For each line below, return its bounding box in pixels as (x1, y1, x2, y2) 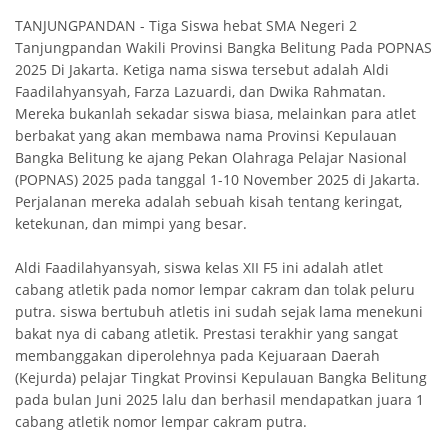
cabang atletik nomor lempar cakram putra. (15, 411, 307, 431)
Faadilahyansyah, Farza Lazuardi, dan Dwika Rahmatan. (15, 81, 386, 101)
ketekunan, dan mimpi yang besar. (15, 213, 247, 233)
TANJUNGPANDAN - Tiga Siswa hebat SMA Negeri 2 (15, 15, 357, 35)
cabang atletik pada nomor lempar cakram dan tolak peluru (15, 279, 415, 299)
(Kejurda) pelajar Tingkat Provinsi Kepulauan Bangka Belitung (15, 367, 427, 387)
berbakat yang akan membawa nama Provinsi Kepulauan (15, 125, 397, 145)
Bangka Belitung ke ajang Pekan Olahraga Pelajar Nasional (15, 147, 407, 167)
